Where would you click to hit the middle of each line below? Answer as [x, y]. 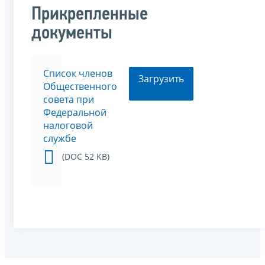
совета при [69, 99]
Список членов [78, 73]
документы [72, 33]
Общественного [80, 86]
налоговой [68, 125]
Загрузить [161, 78]
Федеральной [75, 112]
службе [60, 138]
